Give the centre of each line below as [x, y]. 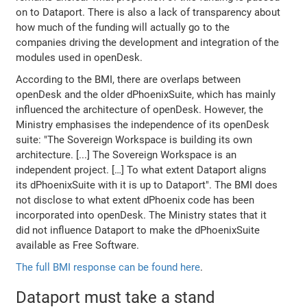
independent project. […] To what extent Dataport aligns [142, 170]
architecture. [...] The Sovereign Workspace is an [126, 155]
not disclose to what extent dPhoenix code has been [135, 200]
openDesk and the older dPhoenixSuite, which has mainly [146, 94]
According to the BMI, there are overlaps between [128, 79]
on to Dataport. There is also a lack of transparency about [148, 12]
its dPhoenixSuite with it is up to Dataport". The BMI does [147, 185]
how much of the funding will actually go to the [123, 27]
